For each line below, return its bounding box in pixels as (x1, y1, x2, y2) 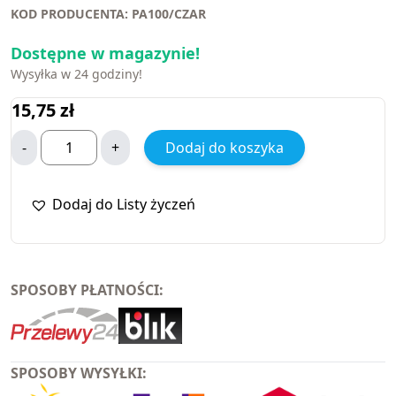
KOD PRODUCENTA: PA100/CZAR (11, 5, 206, 23)
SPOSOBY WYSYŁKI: (11, 363, 147, 384)
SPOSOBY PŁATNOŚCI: (11, 280, 164, 301)
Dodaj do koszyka (165, 138, 284, 158)
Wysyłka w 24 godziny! (11, 65, 142, 83)
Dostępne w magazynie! (11, 42, 200, 65)
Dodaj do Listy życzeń (52, 194, 196, 215)
